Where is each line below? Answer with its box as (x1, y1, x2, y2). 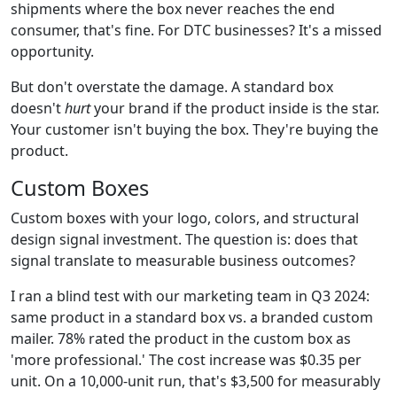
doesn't (11, 97, 65, 118)
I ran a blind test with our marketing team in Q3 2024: (11, 285, 370, 306)
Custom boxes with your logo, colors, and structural (11, 207, 359, 228)
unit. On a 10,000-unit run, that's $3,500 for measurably (11, 370, 380, 391)
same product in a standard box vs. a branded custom (11, 307, 373, 327)
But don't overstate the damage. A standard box (11, 76, 333, 97)
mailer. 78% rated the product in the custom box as (11, 328, 351, 348)
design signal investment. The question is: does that (11, 229, 358, 249)
